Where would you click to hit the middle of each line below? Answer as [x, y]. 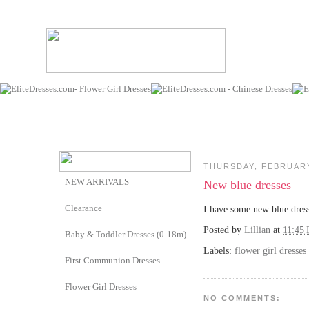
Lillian [257, 230]
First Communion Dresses [112, 260]
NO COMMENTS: [242, 298]
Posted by [224, 230]
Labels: [219, 250]
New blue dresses [247, 185]
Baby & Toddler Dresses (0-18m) [126, 234]
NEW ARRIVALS [97, 182]
